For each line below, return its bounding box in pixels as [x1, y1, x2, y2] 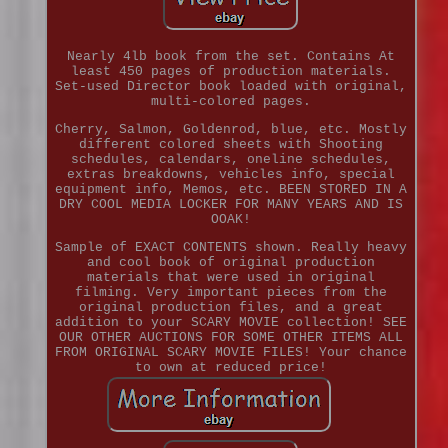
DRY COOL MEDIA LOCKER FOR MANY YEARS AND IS [58, 197, 403, 213]
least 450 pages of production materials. [70, 64, 391, 80]
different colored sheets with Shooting [78, 137, 383, 153]
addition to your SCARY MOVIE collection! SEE [54, 315, 407, 331]
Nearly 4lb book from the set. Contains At [66, 49, 395, 65]
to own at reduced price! [134, 360, 327, 376]
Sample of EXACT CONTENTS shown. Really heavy [54, 240, 407, 256]
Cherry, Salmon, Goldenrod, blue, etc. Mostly [54, 122, 407, 138]
